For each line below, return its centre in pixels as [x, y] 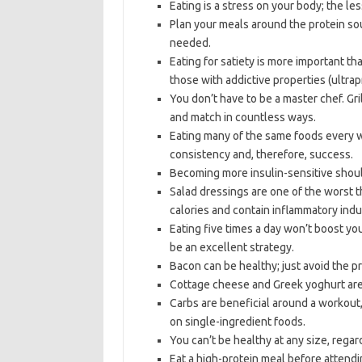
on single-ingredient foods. [237, 322]
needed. [190, 43]
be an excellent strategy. [232, 247]
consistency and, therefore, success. [261, 154]
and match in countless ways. [242, 117]
